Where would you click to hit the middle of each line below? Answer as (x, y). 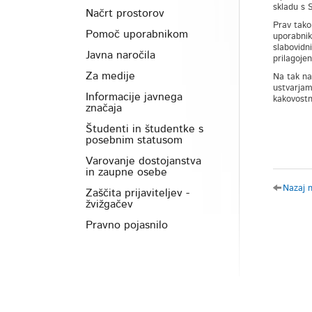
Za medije (110, 76)
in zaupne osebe (126, 172)
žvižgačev (109, 204)
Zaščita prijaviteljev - (138, 193)
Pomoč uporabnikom (137, 34)
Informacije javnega (134, 97)
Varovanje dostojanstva (143, 161)
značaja (104, 108)
